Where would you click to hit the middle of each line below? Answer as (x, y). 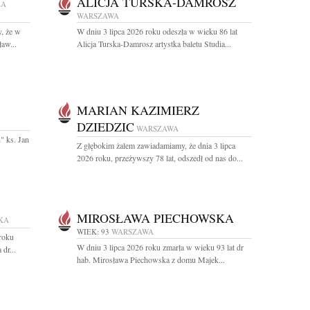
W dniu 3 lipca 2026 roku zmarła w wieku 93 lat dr (160, 247)
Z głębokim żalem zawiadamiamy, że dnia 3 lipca (156, 145)
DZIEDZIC (106, 127)
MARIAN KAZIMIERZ (138, 110)
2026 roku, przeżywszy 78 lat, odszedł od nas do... (160, 158)
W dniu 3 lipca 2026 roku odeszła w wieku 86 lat (157, 31)
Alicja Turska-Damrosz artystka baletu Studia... (154, 44)
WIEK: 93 (93, 231)
